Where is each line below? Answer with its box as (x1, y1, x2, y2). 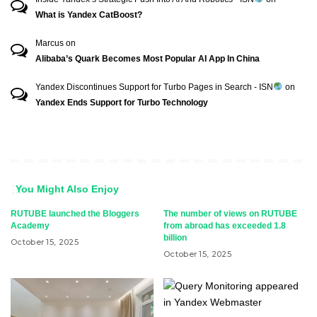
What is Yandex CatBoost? (35, 10, 142, 20)
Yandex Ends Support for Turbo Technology (35, 98, 208, 108)
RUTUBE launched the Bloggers (11, 209, 139, 219)
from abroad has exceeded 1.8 (163, 221, 286, 231)
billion (163, 233, 187, 243)
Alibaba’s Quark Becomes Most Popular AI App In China (35, 54, 260, 64)
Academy (11, 221, 50, 231)
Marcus (35, 38, 64, 48)
